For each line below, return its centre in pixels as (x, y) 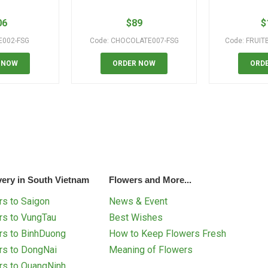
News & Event (138, 202)
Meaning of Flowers (151, 250)
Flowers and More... (150, 180)
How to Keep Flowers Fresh (168, 234)
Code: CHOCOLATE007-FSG (134, 41)
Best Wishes (136, 218)
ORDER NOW (134, 64)
